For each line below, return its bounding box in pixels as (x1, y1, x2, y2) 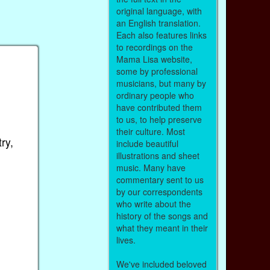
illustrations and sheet (116, 149, 199, 162)
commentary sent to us (116, 173, 204, 186)
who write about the (116, 197, 191, 210)
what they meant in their (116, 221, 208, 234)
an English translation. (116, 16, 201, 29)
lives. (116, 233, 136, 246)
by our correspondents (116, 185, 202, 198)
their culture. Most (116, 125, 185, 137)
